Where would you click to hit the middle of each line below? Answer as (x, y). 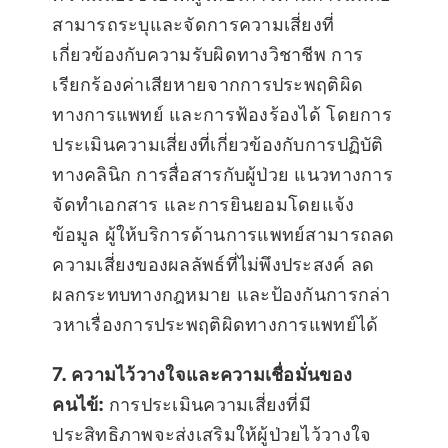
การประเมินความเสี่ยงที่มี (207, 404)
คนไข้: (78, 404)
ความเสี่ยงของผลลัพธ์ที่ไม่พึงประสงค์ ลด (213, 264)
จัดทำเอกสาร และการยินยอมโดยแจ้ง (203, 204)
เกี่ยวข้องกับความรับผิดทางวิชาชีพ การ (208, 54)
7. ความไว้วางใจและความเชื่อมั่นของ (202, 374)
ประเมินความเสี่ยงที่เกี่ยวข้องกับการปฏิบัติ (218, 144)
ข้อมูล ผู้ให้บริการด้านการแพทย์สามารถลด (223, 234)
